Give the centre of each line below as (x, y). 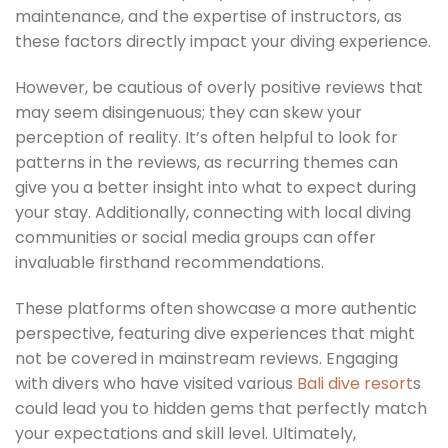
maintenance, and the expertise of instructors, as (208, 17)
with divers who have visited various (156, 383)
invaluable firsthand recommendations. (169, 263)
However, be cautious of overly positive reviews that (219, 88)
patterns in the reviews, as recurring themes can (206, 163)
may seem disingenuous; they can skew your (188, 113)
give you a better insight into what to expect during (215, 188)
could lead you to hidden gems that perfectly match (221, 408)
